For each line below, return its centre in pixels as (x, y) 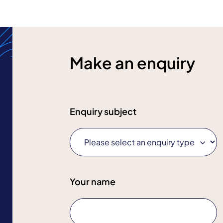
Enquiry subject (103, 111)
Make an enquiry (132, 63)
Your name (92, 181)
